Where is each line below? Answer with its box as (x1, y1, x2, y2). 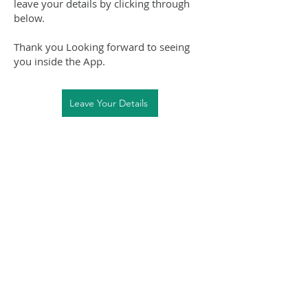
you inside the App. (14, 54, 105, 68)
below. (14, 11, 45, 25)
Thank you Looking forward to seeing (14, 40, 190, 54)
